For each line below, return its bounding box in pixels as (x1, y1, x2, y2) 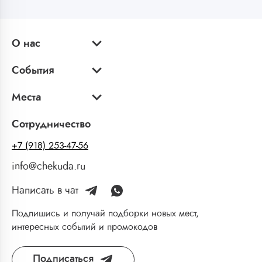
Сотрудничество (12, 119, 91, 130)
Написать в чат (12, 185, 78, 196)
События (12, 65, 54, 76)
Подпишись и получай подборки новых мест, (12, 208, 199, 218)
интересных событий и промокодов (12, 222, 157, 232)
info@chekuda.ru (12, 161, 85, 172)
